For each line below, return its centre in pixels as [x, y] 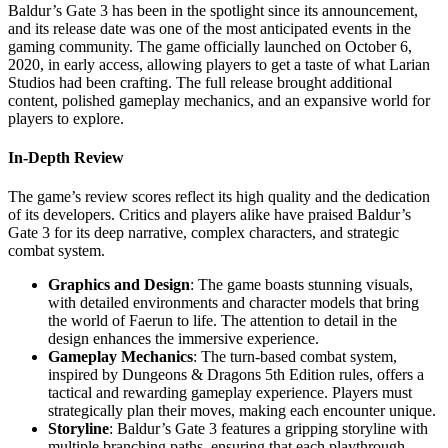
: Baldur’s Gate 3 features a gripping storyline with [268, 429]
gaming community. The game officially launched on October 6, [210, 46]
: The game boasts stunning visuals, [301, 285]
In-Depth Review [66, 157]
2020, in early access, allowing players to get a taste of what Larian [219, 64]
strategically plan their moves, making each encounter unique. [242, 411]
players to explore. [66, 118]
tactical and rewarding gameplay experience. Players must [230, 393]
